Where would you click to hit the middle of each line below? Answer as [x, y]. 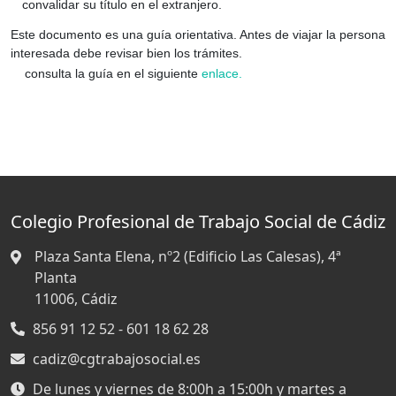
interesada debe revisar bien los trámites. [126, 53]
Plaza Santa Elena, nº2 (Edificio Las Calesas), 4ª [188, 256]
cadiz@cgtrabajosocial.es [117, 359]
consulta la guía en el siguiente [113, 73]
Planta [56, 278]
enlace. [222, 73]
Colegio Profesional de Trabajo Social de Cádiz [198, 221]
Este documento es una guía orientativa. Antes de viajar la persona [198, 34]
